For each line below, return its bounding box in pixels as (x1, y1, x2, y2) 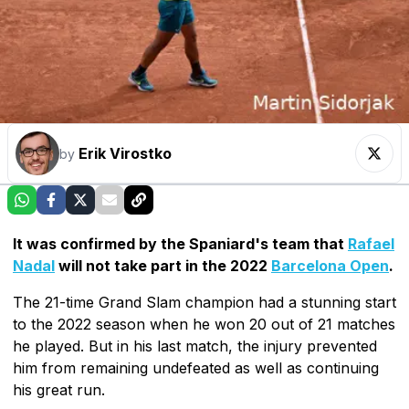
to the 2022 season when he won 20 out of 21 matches (13, 314, 395, 333)
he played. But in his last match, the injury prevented (13, 336, 377, 355)
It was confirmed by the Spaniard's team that (13, 234, 348, 253)
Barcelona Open (271, 256, 389, 275)
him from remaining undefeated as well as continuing (13, 358, 379, 377)
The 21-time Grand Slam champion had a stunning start (13, 292, 396, 311)
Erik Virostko (79, 143, 172, 163)
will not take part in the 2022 (55, 256, 271, 275)
